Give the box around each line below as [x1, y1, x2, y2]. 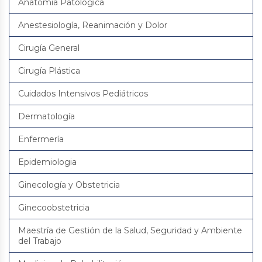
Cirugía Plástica [18, 65, 80, 76]
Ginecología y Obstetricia [18, 180, 120, 190]
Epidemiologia [18, 157, 77, 167]
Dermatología [18, 111, 75, 122]
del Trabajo [18, 236, 61, 246]
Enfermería [18, 134, 64, 144]
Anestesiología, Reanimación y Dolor [18, 20, 167, 30]
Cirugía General [18, 43, 80, 53]
